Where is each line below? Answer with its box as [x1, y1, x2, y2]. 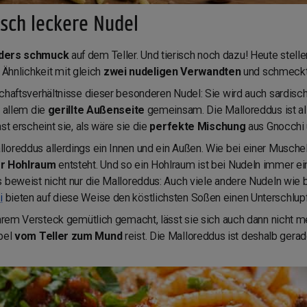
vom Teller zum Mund [14, 229, 125, 243]
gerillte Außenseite [47, 103, 147, 116]
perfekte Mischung [149, 119, 249, 133]
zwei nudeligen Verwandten [103, 64, 244, 78]
